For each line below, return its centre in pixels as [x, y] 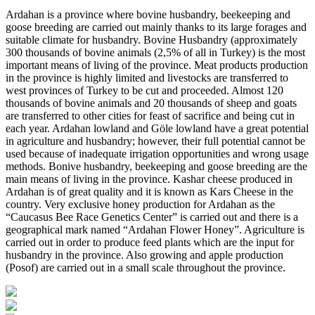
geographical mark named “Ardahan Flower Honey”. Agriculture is [155, 230]
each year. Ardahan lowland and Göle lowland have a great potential [157, 128]
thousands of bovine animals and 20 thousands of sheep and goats [151, 103]
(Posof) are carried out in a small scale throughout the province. [146, 268]
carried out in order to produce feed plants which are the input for [150, 242]
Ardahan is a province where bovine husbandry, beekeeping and [148, 14]
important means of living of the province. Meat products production [157, 65]
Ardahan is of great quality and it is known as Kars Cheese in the [149, 192]
